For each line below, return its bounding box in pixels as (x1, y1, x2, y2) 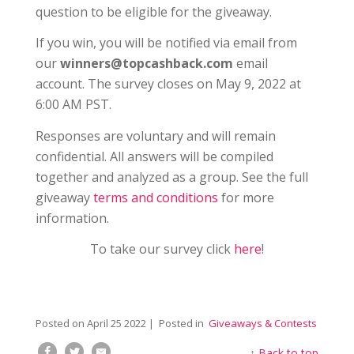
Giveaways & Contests (208, 315, 317, 330)
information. (35, 209, 109, 227)
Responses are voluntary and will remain (35, 126, 276, 145)
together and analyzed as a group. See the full (35, 168, 308, 186)
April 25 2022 (86, 315, 146, 330)
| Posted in (145, 315, 206, 330)
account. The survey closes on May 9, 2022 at (35, 75, 301, 93)
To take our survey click (90, 239, 234, 258)
